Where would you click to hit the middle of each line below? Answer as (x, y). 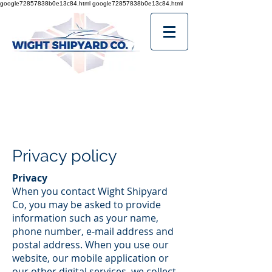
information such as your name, (85, 218)
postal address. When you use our (90, 245)
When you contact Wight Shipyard (90, 191)
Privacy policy (65, 156)
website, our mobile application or (90, 258)
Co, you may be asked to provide (87, 205)
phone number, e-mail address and (93, 231)
